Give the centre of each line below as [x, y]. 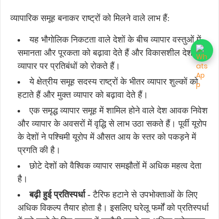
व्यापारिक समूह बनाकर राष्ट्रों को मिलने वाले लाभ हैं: [90, 18]
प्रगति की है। [39, 150]
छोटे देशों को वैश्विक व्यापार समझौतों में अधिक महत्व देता [115, 166]
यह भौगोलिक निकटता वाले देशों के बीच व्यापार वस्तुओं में [115, 40]
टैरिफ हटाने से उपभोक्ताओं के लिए [144, 195]
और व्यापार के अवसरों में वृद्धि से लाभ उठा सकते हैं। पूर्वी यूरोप [112, 124]
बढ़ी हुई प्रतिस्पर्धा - [60, 195]
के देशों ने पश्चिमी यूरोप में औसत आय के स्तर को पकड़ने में [107, 137]
